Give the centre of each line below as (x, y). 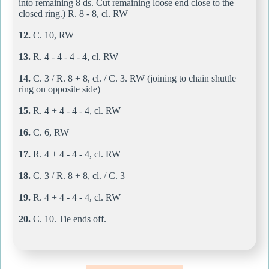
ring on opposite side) (59, 89)
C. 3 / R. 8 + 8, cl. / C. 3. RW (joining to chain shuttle (133, 78)
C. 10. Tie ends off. (68, 219)
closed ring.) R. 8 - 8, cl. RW (73, 13)
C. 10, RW (52, 35)
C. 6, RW (50, 132)
